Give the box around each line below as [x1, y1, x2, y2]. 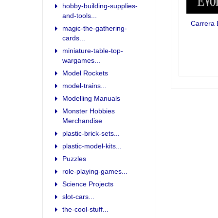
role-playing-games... [62, 167, 127, 175]
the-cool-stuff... [62, 205, 109, 213]
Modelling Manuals [62, 94, 120, 102]
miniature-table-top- [62, 46, 123, 54]
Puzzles [62, 154, 86, 163]
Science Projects [62, 180, 113, 188]
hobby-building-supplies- [62, 1, 138, 10]
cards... [62, 34, 85, 42]
